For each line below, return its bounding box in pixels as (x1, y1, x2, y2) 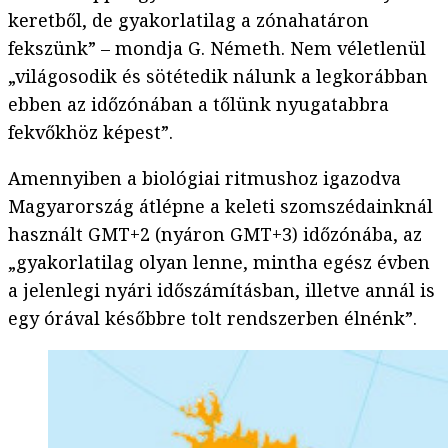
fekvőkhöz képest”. (8, 120, 173, 145)
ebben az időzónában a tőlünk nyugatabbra (8, 92, 389, 117)
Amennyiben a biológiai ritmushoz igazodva (8, 166, 401, 191)
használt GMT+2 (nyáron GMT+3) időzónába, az (8, 222, 422, 247)
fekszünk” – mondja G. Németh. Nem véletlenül (8, 36, 426, 61)
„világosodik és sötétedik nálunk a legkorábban (8, 64, 428, 89)
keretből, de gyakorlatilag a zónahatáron (8, 8, 369, 33)
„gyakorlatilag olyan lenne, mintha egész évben (8, 250, 430, 275)
